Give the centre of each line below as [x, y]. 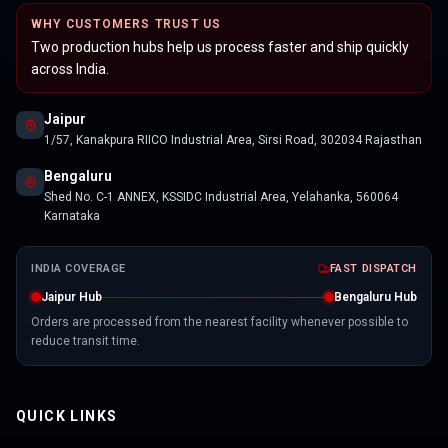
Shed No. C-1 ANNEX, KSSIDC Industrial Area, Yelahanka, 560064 [221, 197]
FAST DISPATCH [373, 269]
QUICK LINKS [67, 416]
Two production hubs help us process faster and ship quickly [220, 47]
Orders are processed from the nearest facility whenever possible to [219, 322]
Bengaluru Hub [375, 297]
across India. [70, 69]
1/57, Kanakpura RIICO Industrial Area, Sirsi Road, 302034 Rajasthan [233, 140]
